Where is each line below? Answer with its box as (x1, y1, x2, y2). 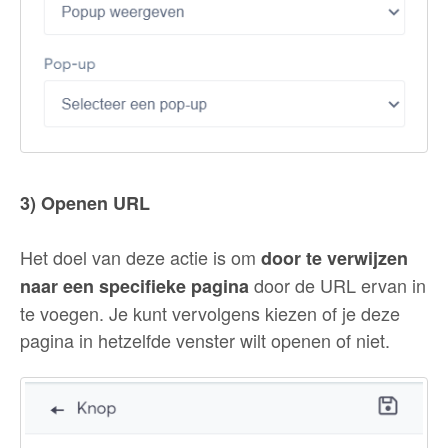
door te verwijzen (261, 244, 408, 271)
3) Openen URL (20, 189, 150, 216)
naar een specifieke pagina (20, 272, 249, 299)
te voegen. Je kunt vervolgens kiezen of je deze (20, 299, 400, 326)
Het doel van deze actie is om (20, 243, 261, 270)
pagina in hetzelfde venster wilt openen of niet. (20, 326, 395, 353)
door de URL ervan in (249, 271, 426, 298)
